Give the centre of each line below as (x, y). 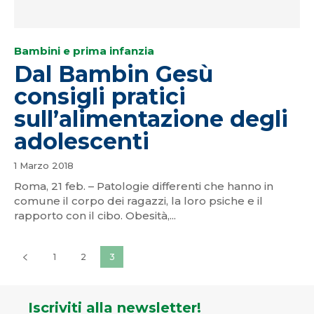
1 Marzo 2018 (44, 165)
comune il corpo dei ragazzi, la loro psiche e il (138, 200)
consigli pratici (100, 96)
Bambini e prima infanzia (84, 50)
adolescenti (82, 141)
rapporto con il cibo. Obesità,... (95, 215)
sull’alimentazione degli (151, 118)
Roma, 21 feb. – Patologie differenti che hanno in (144, 186)
